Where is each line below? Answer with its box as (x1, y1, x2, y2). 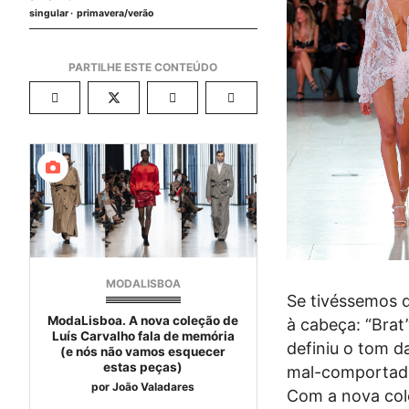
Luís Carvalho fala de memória (51, 328, 235, 343)
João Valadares (112, 379, 195, 393)
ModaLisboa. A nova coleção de (47, 312, 239, 328)
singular (29, 6, 68, 19)
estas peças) (103, 359, 184, 374)
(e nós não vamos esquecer (60, 343, 226, 359)
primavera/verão (77, 6, 153, 19)
